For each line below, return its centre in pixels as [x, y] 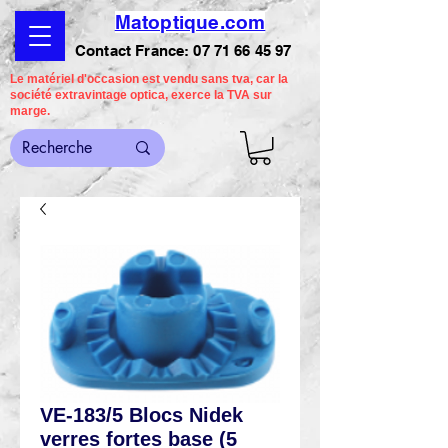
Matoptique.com [190, 22]
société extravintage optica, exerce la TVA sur [141, 95]
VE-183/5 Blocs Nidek [141, 414]
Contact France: [134, 50]
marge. [30, 111]
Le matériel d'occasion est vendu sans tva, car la [149, 79]
